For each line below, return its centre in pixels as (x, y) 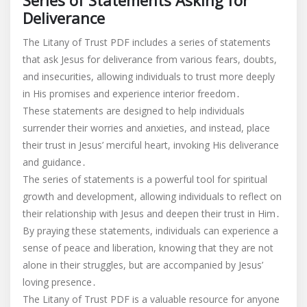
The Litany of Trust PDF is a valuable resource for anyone (151, 299)
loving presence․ (60, 282)
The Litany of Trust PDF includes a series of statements (147, 42)
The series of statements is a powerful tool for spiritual (145, 179)
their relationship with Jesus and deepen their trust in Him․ (151, 213)
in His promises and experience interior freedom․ (132, 94)
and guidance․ (54, 162)
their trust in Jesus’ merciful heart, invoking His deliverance (151, 145)
